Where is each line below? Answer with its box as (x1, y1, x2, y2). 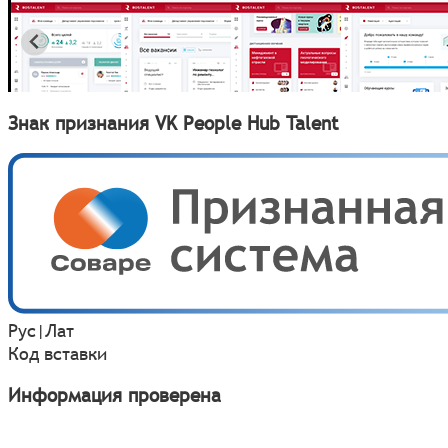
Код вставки (8, 341, 107, 365)
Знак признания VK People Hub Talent (8, 110, 339, 135)
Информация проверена (8, 383, 221, 408)
